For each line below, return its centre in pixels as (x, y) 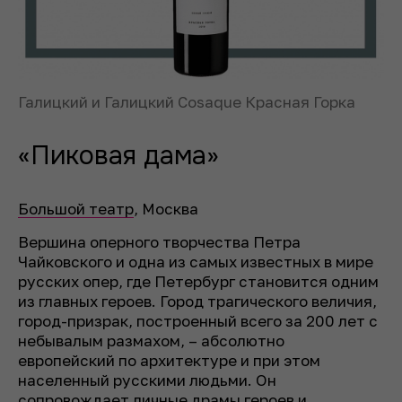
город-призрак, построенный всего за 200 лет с (198, 321)
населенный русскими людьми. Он (147, 380)
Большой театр (76, 209)
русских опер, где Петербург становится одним (198, 282)
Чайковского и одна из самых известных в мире (196, 262)
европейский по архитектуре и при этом (169, 361)
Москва (168, 209)
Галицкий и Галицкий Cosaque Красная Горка (187, 102)
